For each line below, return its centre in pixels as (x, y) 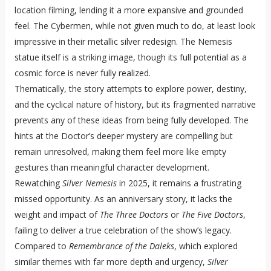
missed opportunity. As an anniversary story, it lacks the (123, 199)
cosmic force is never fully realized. (82, 73)
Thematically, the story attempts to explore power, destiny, (130, 89)
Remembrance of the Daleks (121, 246)
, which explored (206, 246)
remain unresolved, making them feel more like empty (120, 152)
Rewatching (38, 183)
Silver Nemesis (89, 183)
